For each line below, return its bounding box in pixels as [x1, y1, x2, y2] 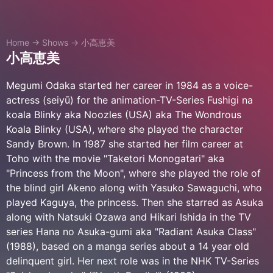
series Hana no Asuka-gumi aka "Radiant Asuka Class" [6, 225, 256, 238]
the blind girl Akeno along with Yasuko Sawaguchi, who [6, 182, 262, 194]
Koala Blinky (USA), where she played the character [6, 123, 243, 135]
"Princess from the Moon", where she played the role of [6, 167, 261, 179]
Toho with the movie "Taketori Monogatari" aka [6, 152, 224, 165]
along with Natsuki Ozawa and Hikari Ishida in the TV [6, 211, 251, 223]
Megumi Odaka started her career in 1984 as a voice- [6, 79, 253, 91]
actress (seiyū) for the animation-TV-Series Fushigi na [6, 94, 253, 106]
